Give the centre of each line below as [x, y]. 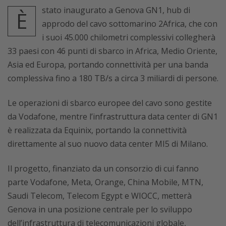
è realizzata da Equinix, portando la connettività [97, 130]
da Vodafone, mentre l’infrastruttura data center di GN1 [113, 117]
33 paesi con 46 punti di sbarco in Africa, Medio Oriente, [112, 51]
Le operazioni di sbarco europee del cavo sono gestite [110, 103]
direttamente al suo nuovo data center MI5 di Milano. [108, 144]
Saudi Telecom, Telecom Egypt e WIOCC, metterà [100, 196]
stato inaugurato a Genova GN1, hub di [116, 10]
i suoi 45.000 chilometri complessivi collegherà [129, 37]
